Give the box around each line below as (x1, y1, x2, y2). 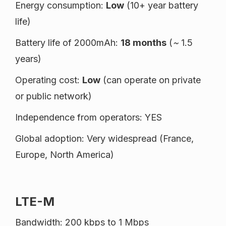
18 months (121, 37, 166, 48)
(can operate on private (100, 75, 201, 86)
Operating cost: (15, 75, 82, 86)
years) (15, 53, 41, 65)
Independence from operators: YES (15, 112, 162, 123)
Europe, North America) (15, 149, 114, 160)
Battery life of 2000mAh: (15, 37, 121, 48)
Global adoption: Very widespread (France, (15, 133, 194, 144)
